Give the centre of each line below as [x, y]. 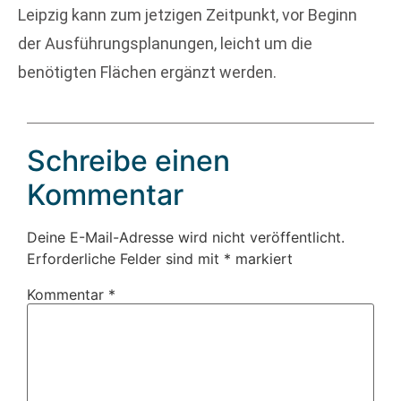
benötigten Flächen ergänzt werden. [147, 73]
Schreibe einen [128, 160]
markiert [262, 258]
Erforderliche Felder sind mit [125, 258]
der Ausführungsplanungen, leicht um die [165, 44]
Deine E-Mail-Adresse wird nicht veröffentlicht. [186, 237]
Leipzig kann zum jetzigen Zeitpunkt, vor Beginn [188, 15]
